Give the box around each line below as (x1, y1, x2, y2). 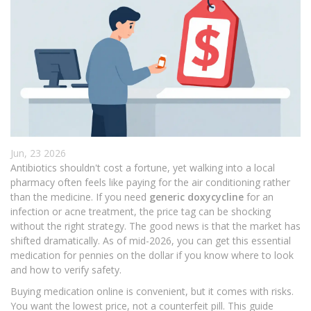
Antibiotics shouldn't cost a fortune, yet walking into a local (10, 161, 275, 175)
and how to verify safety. (10, 263, 121, 277)
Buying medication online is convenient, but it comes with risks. (10, 285, 294, 299)
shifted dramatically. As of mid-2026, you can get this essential (10, 234, 291, 248)
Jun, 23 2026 (10, 146, 66, 160)
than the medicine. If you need (10, 190, 149, 204)
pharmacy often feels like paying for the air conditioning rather (10, 176, 290, 190)
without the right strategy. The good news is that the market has (10, 219, 301, 233)
